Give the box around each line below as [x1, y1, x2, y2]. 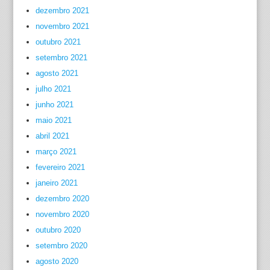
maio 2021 [35, 116, 72, 125]
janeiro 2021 [35, 178, 78, 187]
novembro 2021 [35, 22, 89, 31]
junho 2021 [35, 100, 74, 109]
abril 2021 [35, 131, 69, 140]
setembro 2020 [35, 241, 87, 250]
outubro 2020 [35, 225, 81, 234]
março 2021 [35, 147, 77, 156]
